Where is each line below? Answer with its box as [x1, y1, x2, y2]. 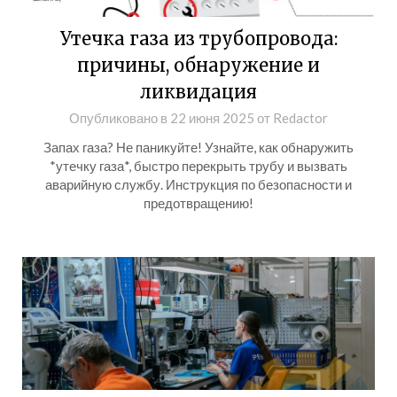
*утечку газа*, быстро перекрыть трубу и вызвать [50, 158, 347, 174]
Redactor [273, 110, 328, 126]
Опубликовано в [69, 110, 170, 126]
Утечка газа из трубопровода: [59, 27, 338, 50]
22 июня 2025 [170, 110, 254, 126]
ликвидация [140, 81, 257, 103]
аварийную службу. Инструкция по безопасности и [45, 176, 352, 192]
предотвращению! [144, 195, 253, 211]
